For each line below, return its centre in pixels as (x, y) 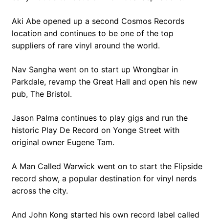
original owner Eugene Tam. (63, 142)
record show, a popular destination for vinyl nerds (104, 178)
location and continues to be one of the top (93, 33)
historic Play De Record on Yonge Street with (96, 130)
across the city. (40, 190)
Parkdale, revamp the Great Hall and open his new (105, 81)
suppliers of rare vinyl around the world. (86, 45)
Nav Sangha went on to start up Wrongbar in (95, 69)
